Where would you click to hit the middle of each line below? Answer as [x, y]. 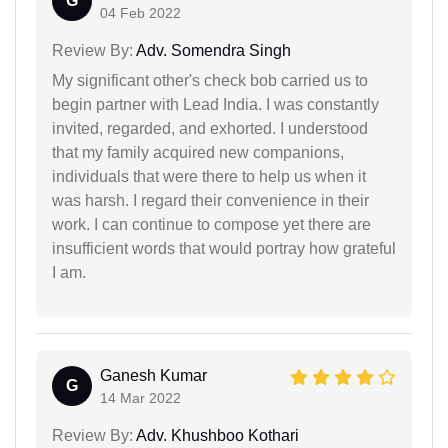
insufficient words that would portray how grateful [224, 248]
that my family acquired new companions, [198, 152]
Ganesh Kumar [153, 375]
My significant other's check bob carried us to [210, 80]
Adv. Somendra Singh [212, 50]
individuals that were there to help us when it [209, 176]
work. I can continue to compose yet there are [211, 224]
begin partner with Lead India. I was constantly [215, 104]
